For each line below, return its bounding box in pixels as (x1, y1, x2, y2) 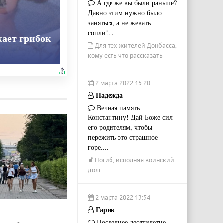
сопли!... (87, 27, 114, 37)
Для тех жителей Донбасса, (93, 41, 177, 49)
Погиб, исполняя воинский (93, 155, 174, 164)
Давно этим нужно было (87, 7, 162, 17)
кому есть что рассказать (87, 51, 163, 59)
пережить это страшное (87, 132, 158, 142)
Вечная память (94, 102, 140, 112)
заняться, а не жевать (87, 17, 151, 27)
